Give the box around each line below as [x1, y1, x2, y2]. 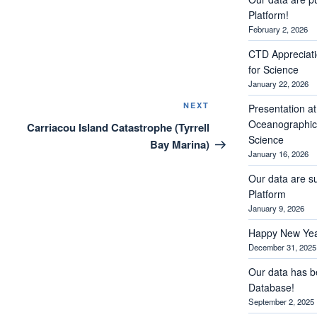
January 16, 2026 [248, 147, 309, 159]
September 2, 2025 [248, 295, 314, 307]
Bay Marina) [150, 137, 210, 153]
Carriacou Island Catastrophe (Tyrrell [27, 120, 210, 136]
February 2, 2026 [248, 23, 308, 35]
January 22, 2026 [248, 77, 309, 89]
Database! [248, 279, 294, 294]
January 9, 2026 [248, 202, 304, 214]
